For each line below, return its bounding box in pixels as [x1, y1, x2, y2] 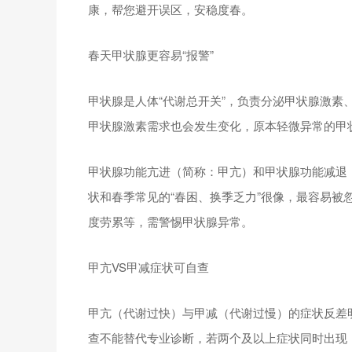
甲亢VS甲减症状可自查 [88, 258, 209, 275]
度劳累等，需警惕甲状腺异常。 [88, 212, 253, 229]
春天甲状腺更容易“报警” [88, 46, 214, 63]
